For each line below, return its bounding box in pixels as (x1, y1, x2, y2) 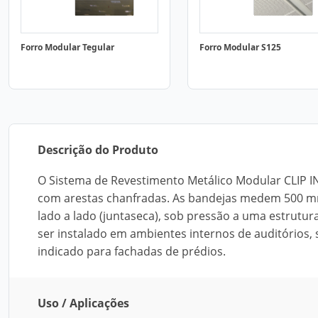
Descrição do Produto (38, 142, 158, 158)
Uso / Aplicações (38, 295, 129, 311)
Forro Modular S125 (199, 41, 281, 53)
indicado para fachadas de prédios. (38, 243, 226, 259)
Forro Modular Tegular (21, 41, 114, 53)
